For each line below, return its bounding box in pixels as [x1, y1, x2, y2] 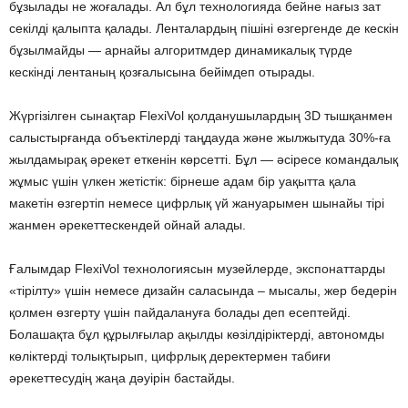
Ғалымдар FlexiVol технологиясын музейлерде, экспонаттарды [9, 260, 385, 276]
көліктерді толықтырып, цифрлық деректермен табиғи [9, 348, 331, 363]
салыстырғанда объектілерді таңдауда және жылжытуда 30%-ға [9, 129, 391, 145]
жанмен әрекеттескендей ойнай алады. [9, 217, 246, 232]
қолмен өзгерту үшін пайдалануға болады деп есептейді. [9, 304, 351, 320]
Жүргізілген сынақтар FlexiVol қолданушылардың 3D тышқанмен [9, 107, 393, 123]
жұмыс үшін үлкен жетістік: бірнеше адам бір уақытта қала [9, 173, 356, 189]
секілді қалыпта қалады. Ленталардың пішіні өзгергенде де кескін [9, 20, 399, 36]
